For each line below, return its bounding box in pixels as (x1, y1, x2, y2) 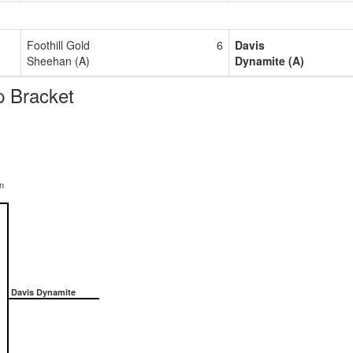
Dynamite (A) (235, 52, 304, 69)
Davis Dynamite (9, 285, 76, 298)
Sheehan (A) (27, 52, 90, 69)
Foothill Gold (27, 36, 90, 53)
